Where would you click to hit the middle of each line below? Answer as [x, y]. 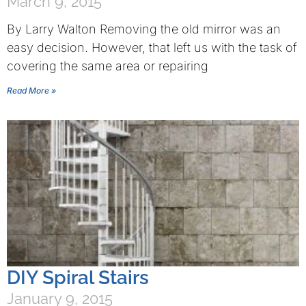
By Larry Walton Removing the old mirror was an [144, 29]
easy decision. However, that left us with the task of [152, 47]
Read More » [31, 91]
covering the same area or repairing [108, 66]
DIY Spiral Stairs [78, 278]
